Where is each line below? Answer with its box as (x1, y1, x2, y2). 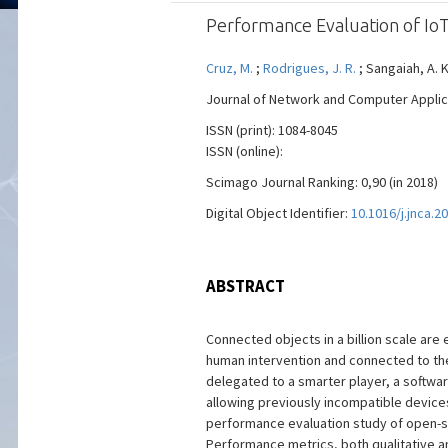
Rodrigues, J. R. (262, 59, 356, 77)
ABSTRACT (205, 275, 285, 297)
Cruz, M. (205, 59, 256, 77)
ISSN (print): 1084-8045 (205, 121, 338, 139)
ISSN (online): (205, 142, 283, 160)
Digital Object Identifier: (205, 204, 351, 222)
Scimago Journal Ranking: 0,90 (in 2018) (205, 173, 438, 191)
